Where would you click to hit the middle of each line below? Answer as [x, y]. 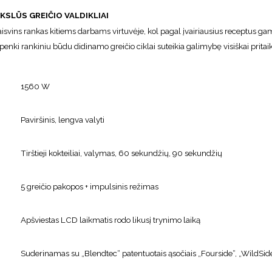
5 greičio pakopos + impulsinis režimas [90, 187]
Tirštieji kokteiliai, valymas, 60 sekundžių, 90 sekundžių [121, 153]
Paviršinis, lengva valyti [63, 120]
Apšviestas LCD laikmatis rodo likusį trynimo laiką [110, 220]
